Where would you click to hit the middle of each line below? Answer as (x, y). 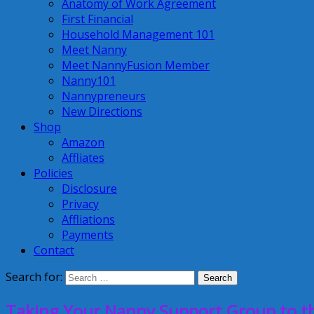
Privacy (80, 204)
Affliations (88, 219)
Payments (88, 235)
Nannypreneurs (104, 96)
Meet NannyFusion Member (136, 65)
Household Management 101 (138, 34)
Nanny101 (89, 81)
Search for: (34, 277)
